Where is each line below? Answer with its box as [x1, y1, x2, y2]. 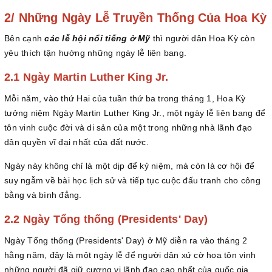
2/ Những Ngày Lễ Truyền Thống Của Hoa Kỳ [4, 11, 267, 25]
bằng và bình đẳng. [4, 190, 82, 200]
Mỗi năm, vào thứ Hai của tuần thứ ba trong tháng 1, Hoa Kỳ [4, 93, 246, 104]
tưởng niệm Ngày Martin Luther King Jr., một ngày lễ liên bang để [4, 108, 265, 118]
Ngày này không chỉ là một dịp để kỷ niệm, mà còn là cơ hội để [4, 161, 255, 171]
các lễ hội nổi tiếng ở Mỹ [44, 33, 151, 44]
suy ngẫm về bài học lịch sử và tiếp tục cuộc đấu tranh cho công [4, 175, 260, 186]
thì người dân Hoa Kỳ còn [150, 33, 255, 44]
